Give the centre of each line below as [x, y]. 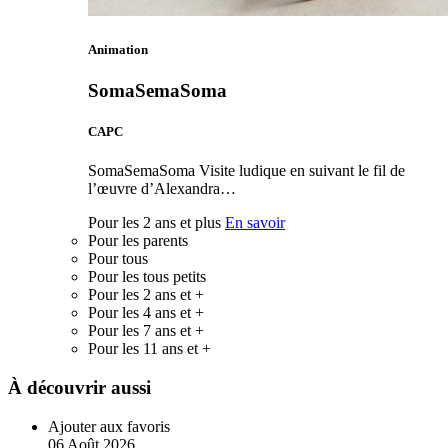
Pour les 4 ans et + [146, 313]
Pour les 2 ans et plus [154, 223]
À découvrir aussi [79, 388]
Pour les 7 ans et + [146, 331]
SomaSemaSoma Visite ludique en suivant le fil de [246, 171]
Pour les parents [138, 241]
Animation [118, 49]
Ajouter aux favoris [109, 426]
